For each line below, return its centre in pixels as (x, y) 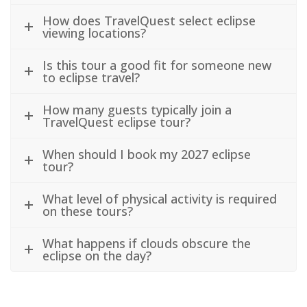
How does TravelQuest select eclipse (149, 20)
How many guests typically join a (137, 109)
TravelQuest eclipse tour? (116, 122)
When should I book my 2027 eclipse (147, 154)
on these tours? (88, 211)
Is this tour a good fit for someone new (157, 65)
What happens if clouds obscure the (147, 243)
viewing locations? (94, 33)
